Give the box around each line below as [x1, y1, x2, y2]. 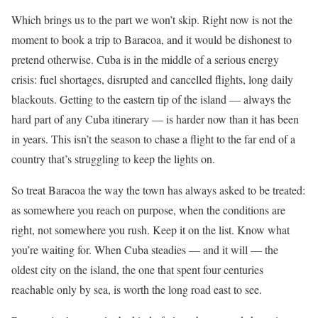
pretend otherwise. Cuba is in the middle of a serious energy [11, 52, 279, 67]
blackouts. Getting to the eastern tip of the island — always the [11, 92, 291, 107]
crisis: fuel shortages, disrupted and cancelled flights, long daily [11, 72, 293, 87]
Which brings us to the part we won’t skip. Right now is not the [11, 12, 292, 28]
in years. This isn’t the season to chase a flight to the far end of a [11, 131, 295, 147]
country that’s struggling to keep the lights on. [11, 151, 215, 167]
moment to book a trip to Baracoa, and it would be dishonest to [11, 32, 292, 48]
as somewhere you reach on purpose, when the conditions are [11, 202, 285, 218]
